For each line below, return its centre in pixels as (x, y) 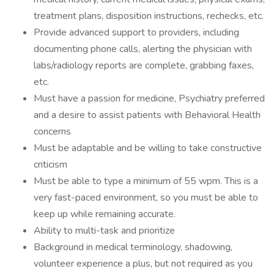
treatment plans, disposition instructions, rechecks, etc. (149, 16)
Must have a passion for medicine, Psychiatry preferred (149, 98)
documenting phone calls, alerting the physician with (143, 49)
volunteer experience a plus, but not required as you (143, 264)
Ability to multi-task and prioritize (104, 231)
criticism (50, 165)
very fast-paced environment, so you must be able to (146, 198)
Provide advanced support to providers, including (136, 32)
